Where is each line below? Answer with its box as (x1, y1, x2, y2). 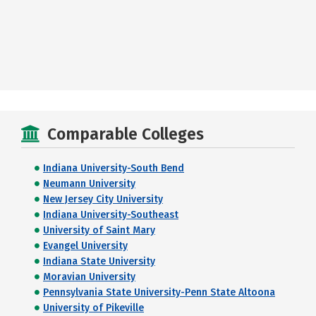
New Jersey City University (43, 193, 163, 205)
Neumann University (43, 177, 135, 190)
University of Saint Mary (43, 224, 155, 236)
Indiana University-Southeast (43, 208, 178, 221)
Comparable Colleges (47, 123, 204, 144)
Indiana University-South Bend (43, 162, 184, 174)
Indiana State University (43, 255, 155, 267)
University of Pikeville (43, 301, 144, 314)
